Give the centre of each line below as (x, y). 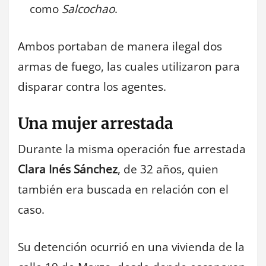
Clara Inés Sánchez (68, 170)
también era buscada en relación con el (123, 190)
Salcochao (88, 9)
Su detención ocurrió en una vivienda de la (131, 247)
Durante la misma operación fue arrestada (132, 149)
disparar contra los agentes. (92, 86)
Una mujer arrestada (96, 123)
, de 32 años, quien (168, 170)
